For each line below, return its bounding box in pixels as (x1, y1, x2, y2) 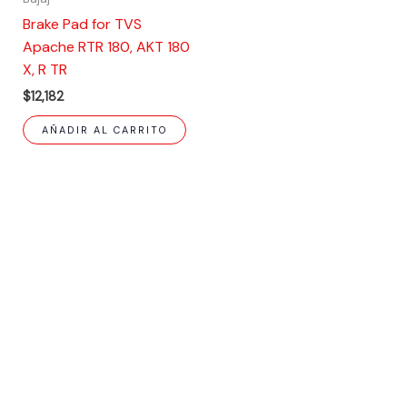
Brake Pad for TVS (22, 14, 142, 34)
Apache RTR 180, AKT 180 (22, 36, 190, 56)
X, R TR (22, 59, 67, 79)
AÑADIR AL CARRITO (41, 124, 167, 137)
